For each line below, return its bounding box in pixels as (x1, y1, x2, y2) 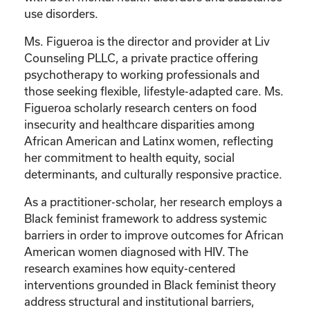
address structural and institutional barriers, (24, 294, 255, 308)
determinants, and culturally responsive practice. (24, 167, 282, 181)
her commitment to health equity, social (24, 150, 235, 164)
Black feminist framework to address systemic (24, 211, 267, 225)
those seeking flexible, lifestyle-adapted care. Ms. (24, 84, 284, 98)
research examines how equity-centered (24, 261, 235, 275)
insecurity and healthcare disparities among (24, 117, 255, 131)
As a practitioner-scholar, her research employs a (24, 194, 282, 208)
